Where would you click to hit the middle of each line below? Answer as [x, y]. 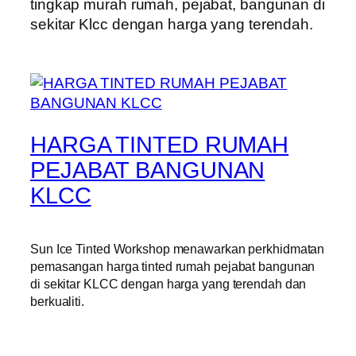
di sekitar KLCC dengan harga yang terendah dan [168, 283]
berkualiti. [57, 301]
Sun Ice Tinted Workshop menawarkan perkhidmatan [178, 248]
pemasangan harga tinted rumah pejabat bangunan [173, 266]
